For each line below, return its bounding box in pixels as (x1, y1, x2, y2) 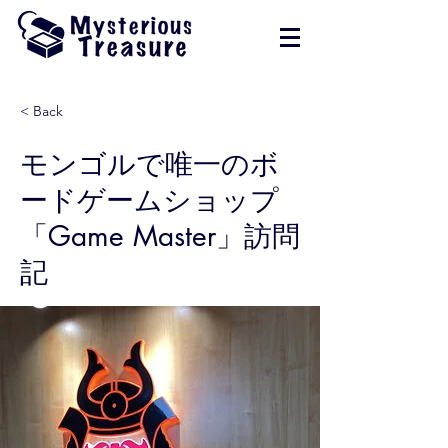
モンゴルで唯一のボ (20, 146, 279, 182)
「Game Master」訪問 (20, 218, 300, 254)
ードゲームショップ (20, 182, 279, 218)
